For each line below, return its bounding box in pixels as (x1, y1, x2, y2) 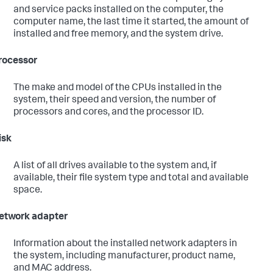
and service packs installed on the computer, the (13, 5, 224, 15)
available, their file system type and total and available (13, 173, 249, 183)
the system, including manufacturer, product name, (13, 251, 235, 261)
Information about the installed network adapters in (13, 239, 237, 249)
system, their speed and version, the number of (13, 95, 216, 105)
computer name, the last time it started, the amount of (13, 17, 249, 27)
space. (13, 185, 42, 196)
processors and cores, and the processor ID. (13, 107, 204, 118)
